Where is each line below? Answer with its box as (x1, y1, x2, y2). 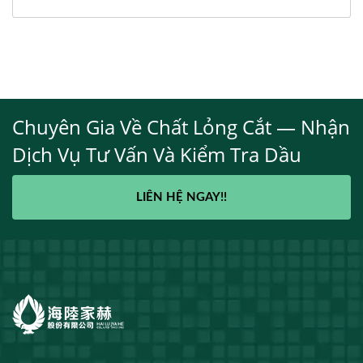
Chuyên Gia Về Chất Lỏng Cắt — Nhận (12, 113, 350, 141)
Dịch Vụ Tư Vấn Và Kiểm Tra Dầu (12, 141, 301, 169)
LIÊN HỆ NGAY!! (136, 191, 227, 204)
